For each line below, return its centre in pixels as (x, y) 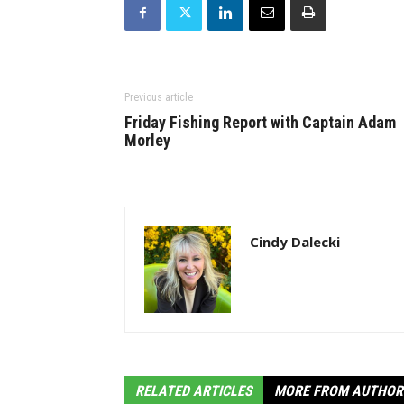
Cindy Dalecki (295, 242)
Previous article (159, 97)
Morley (147, 140)
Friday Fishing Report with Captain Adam (260, 122)
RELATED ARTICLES (194, 391)
